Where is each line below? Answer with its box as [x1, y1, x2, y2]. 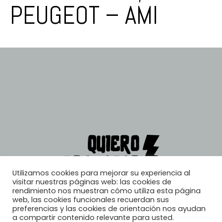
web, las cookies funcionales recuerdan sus [12, 195, 169, 205]
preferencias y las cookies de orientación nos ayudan [12, 204, 206, 214]
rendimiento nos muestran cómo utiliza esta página [12, 186, 201, 196]
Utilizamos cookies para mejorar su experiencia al [12, 168, 190, 178]
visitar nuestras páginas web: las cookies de [12, 177, 171, 187]
